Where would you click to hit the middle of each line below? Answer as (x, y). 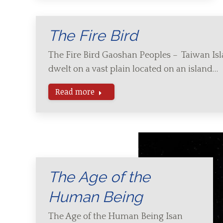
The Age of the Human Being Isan (115, 217)
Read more (75, 92)
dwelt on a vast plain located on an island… (133, 69)
